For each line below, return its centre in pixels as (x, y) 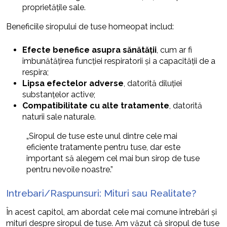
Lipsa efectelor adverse (73, 83)
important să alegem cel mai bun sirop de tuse (113, 158)
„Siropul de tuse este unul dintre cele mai (102, 136)
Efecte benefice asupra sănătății (89, 50)
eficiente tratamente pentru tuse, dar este (103, 147)
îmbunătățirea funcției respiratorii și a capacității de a (119, 61)
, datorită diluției (153, 83)
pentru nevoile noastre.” (70, 169)
